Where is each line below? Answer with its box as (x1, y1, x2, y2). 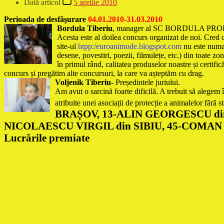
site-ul (57, 42, 78, 51)
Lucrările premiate (4, 132, 89, 144)
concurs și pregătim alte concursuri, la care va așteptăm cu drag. (4, 69, 204, 78)
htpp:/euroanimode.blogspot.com (78, 42, 183, 51)
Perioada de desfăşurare (4, 15, 88, 24)
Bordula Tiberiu (57, 24, 112, 33)
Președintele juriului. (113, 78, 180, 87)
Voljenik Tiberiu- (55, 78, 113, 87)
